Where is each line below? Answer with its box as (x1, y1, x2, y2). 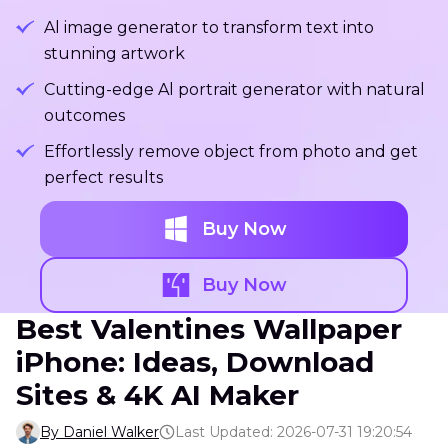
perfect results (44, 168, 163, 188)
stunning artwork (44, 44, 185, 64)
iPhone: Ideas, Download (16, 345, 374, 380)
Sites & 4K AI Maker (16, 378, 299, 413)
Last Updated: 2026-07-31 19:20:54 (175, 423, 412, 442)
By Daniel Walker (40, 423, 159, 442)
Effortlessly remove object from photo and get (44, 142, 418, 162)
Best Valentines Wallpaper (16, 312, 402, 347)
